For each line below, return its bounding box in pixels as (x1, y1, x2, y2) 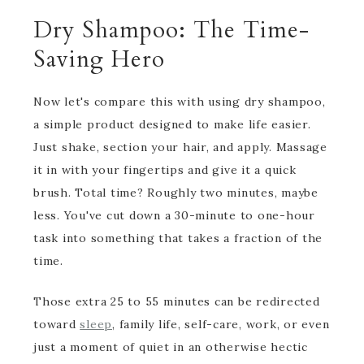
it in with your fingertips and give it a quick (33, 162, 297, 177)
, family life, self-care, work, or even (112, 317, 330, 331)
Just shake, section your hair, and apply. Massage (33, 140, 327, 154)
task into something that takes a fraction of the (33, 231, 323, 245)
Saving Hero (33, 44, 165, 75)
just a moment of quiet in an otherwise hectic (33, 340, 308, 354)
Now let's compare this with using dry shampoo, (33, 94, 326, 109)
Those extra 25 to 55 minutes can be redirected (33, 294, 320, 309)
